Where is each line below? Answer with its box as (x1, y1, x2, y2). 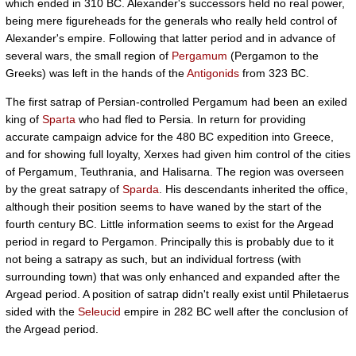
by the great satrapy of (6, 183, 122, 195)
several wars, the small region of (6, 49, 172, 62)
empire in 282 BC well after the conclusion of (121, 305, 348, 318)
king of (6, 113, 42, 126)
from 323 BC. (239, 67, 309, 79)
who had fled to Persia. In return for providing (75, 113, 306, 126)
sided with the (6, 305, 78, 318)
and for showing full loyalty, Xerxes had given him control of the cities (6, 148, 350, 161)
